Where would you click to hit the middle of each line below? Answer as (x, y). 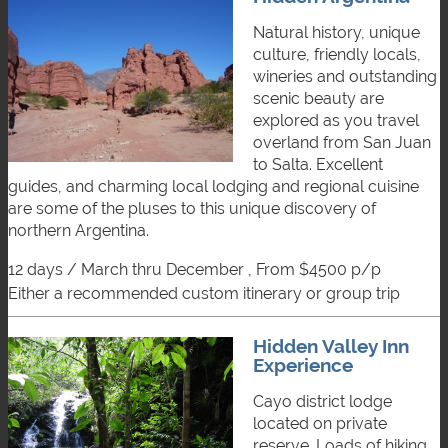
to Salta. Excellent (318, 164)
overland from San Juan (342, 142)
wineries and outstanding (345, 76)
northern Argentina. (78, 230)
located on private (320, 423)
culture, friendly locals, (337, 54)
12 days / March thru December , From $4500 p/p (194, 269)
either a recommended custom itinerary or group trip (209, 293)
